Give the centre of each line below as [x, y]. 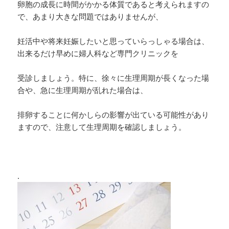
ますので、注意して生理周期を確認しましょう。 [102, 127]
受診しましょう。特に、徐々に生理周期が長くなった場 [113, 77]
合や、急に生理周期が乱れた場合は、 [83, 90]
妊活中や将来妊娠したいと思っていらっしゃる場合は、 [113, 41]
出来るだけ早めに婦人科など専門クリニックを [98, 53]
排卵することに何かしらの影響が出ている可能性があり [113, 114]
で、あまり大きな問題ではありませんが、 [90, 16]
